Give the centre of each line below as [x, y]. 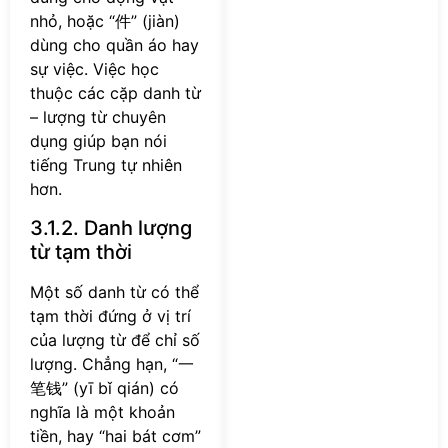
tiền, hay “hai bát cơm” [115, 435]
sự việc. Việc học [94, 69]
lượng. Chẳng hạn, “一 [112, 363]
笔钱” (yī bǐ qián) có [104, 387]
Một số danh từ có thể [114, 291]
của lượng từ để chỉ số [115, 339]
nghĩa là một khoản [102, 411]
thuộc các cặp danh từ [115, 93]
